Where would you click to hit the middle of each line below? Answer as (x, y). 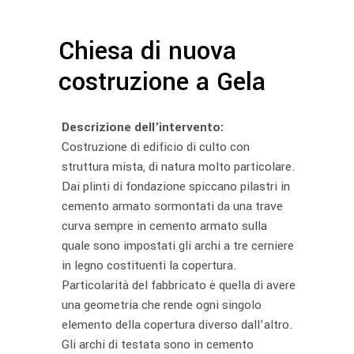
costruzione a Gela (162, 82)
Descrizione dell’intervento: (143, 127)
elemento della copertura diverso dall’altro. (177, 324)
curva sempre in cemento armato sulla (164, 226)
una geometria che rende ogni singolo (162, 305)
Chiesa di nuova (147, 51)
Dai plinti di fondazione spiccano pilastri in (176, 186)
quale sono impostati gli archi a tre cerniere (178, 245)
